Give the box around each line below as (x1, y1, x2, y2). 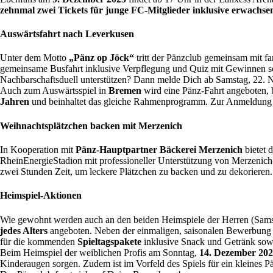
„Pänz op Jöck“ (69, 52, 134, 63)
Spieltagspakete (77, 236, 144, 247)
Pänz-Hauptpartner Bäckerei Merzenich (76, 144, 243, 155)
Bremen (108, 85, 141, 96)
